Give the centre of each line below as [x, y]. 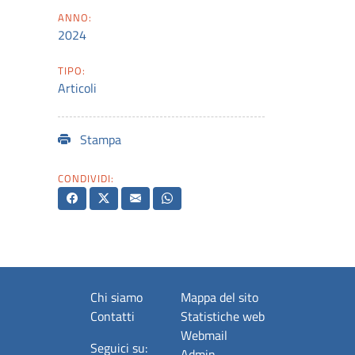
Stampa [99, 139]
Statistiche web [222, 316]
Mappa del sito [219, 297]
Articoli [77, 88]
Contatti [113, 316]
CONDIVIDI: [86, 178]
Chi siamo [117, 297]
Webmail [204, 335]
